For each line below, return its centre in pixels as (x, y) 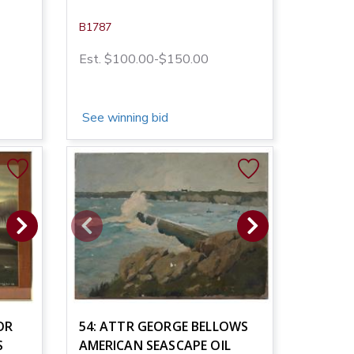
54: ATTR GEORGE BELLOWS (164, 326)
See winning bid (123, 117)
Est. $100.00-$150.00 (143, 59)
